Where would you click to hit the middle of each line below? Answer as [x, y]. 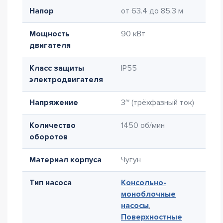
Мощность [50, 34]
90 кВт [133, 34]
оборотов [49, 137]
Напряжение [54, 103]
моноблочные [148, 194]
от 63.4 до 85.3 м [152, 11]
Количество [53, 125]
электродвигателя [66, 80]
